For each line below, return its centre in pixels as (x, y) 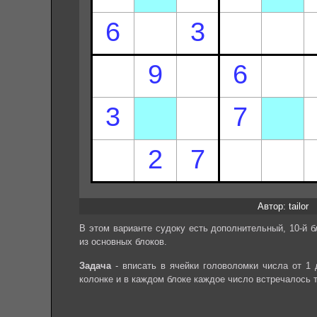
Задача (95, 266)
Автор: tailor (283, 206)
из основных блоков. (123, 241)
